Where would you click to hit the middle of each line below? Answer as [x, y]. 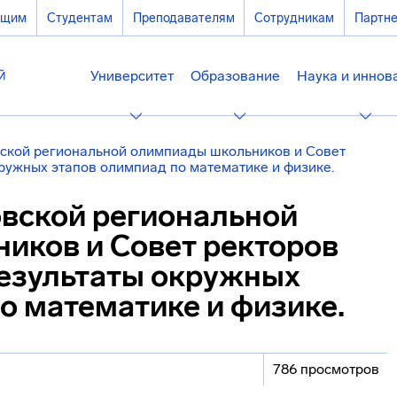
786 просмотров [326, 369]
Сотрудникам [295, 18]
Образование [236, 76]
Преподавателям [183, 18]
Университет [132, 76]
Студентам [79, 18]
